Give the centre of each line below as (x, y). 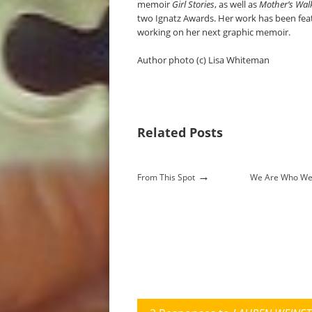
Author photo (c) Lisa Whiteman (203, 60)
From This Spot (166, 177)
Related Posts (180, 132)
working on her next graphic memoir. (214, 32)
